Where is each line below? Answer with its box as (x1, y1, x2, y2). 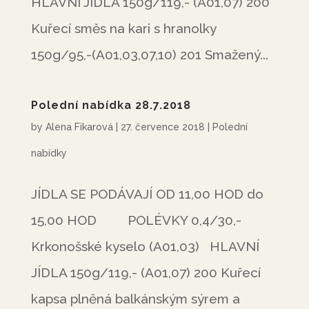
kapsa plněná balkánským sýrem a (30, 291, 240, 306)
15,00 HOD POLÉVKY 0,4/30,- (30, 212, 241, 228)
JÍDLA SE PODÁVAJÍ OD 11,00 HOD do (30, 186, 263, 201)
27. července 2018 (120, 121, 205, 132)
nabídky (30, 148, 67, 159)
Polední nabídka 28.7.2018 (30, 99, 191, 112)
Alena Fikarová (45, 121, 113, 132)
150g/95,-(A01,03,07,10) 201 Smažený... (30, 47, 268, 62)
